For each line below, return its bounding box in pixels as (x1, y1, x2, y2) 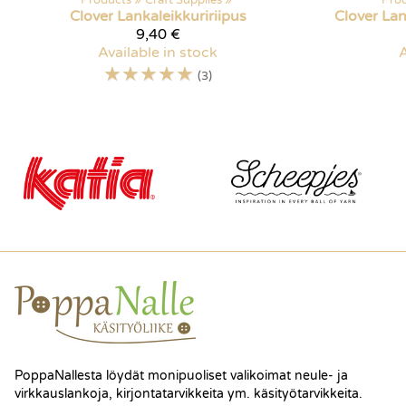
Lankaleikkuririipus (116, 7, 246, 26)
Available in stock (98, 43, 217, 63)
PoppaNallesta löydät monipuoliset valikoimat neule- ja (14, 368, 348, 383)
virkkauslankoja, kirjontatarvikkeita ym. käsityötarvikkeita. (14, 386, 362, 401)
